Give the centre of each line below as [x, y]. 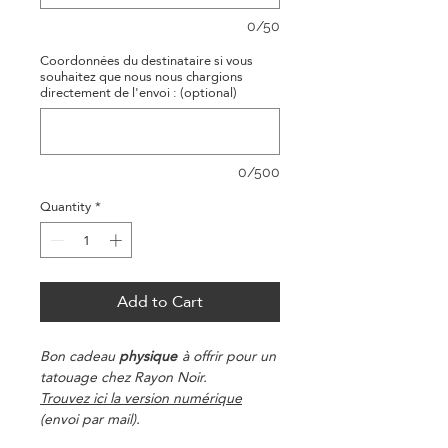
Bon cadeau [79, 355]
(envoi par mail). [90, 418]
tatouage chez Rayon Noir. [123, 376]
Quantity [65, 206]
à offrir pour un [227, 355]
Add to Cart [160, 301]
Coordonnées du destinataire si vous [146, 60]
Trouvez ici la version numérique [141, 397]
